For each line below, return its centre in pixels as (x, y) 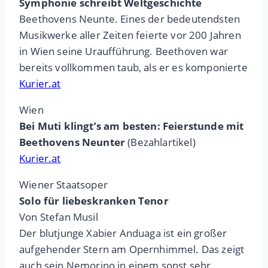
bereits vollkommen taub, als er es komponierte (133, 68)
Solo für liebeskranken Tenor (94, 201)
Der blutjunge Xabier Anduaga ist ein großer (123, 233)
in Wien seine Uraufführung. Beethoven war (124, 51)
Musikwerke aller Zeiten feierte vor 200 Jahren (130, 35)
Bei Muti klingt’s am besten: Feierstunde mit (132, 126)
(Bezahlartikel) (160, 142)
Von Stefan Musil (59, 217)
